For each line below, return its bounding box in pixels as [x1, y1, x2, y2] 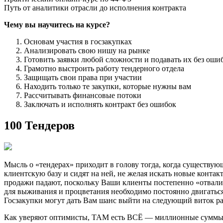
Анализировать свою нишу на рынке [24, 46, 150, 55]
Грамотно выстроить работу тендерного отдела [24, 64, 184, 73]
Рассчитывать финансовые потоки [24, 91, 141, 100]
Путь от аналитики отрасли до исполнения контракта [4, 3, 186, 12]
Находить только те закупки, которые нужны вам [24, 82, 191, 91]
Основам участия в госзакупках [24, 37, 132, 46]
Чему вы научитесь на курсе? [4, 20, 110, 29]
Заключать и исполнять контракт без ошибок [24, 100, 176, 109]
